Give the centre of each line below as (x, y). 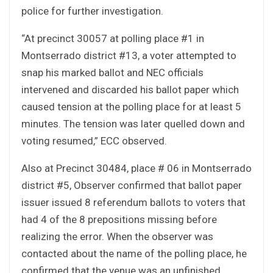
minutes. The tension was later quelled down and (133, 123)
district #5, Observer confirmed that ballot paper (132, 185)
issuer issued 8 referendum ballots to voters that (133, 202)
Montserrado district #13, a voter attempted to (129, 55)
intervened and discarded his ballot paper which (130, 89)
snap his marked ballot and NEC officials (112, 72)
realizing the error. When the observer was (117, 236)
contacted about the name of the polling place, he (134, 253)
